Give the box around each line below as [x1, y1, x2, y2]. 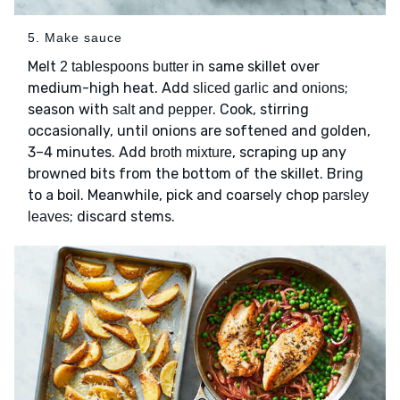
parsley [322, 187, 369, 203]
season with [28, 100, 112, 118]
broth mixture [150, 144, 232, 160]
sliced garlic [193, 79, 269, 96]
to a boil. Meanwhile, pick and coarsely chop [28, 186, 322, 204]
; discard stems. [70, 207, 175, 225]
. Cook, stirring [212, 100, 309, 118]
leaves [28, 208, 70, 224]
